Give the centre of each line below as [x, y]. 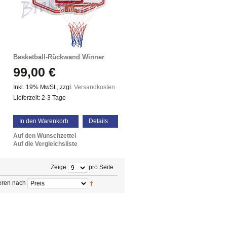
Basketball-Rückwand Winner [59, 57]
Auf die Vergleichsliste [45, 144]
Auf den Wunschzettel [45, 136]
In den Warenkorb [44, 121]
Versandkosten [94, 87]
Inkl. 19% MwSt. [35, 87]
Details [98, 121]
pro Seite [100, 167]
